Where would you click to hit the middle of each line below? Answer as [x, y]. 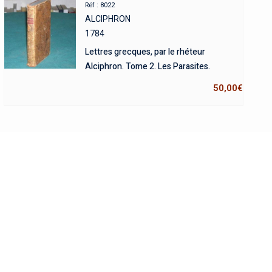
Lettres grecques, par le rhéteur [145, 52]
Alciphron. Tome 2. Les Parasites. [147, 66]
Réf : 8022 [100, 5]
